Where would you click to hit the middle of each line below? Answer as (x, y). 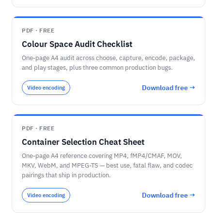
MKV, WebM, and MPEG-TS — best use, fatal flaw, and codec (107, 165)
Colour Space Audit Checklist (77, 44)
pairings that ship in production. (66, 175)
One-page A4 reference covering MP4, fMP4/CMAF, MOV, (102, 156)
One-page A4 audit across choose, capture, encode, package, (108, 58)
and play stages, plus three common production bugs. (97, 68)
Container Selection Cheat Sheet (83, 142)
